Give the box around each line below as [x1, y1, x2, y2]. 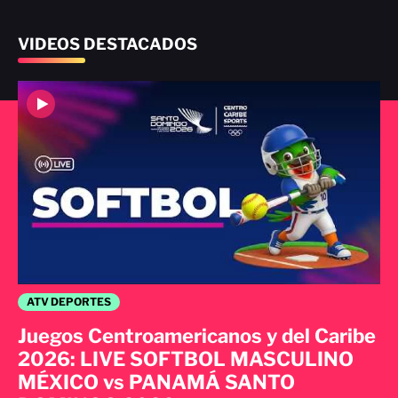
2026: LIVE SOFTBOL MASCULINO [18, 347, 354, 371]
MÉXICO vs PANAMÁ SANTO [18, 370, 295, 394]
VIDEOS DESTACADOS [18, 34, 197, 53]
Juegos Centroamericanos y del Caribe [18, 324, 376, 348]
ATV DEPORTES [27, 295, 111, 309]
